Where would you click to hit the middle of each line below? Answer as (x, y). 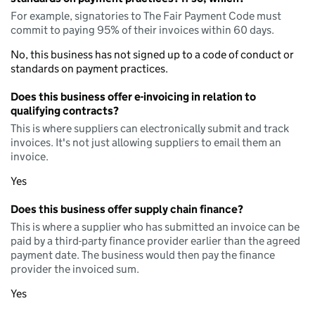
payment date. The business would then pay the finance (143, 255)
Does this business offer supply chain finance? (127, 209)
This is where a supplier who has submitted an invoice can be (155, 227)
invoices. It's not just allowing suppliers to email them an (146, 142)
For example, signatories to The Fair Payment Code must (146, 16)
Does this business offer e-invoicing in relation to (133, 97)
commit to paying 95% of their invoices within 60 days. (142, 30)
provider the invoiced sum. (75, 269)
